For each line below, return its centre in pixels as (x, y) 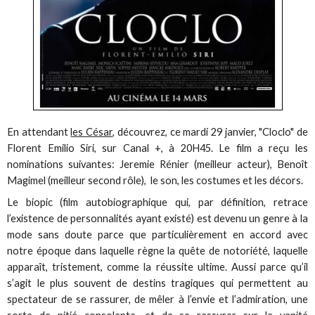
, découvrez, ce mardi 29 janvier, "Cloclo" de (210, 131)
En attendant (39, 131)
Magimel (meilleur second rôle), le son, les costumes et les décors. (155, 180)
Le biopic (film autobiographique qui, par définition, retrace (157, 202)
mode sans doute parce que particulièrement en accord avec (157, 234)
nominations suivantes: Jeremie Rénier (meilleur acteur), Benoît (157, 164)
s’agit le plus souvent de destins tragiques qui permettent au (157, 283)
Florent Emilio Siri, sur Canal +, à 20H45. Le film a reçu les (157, 148)
